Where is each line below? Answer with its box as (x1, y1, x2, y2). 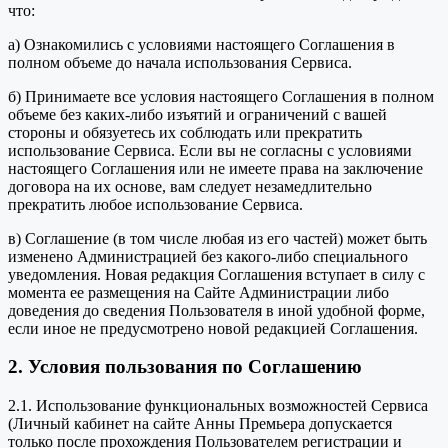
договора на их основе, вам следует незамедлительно (8, 177, 372, 195)
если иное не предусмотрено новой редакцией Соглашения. (8, 319, 418, 337)
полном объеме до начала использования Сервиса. (8, 53, 352, 71)
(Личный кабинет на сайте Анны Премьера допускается (8, 415, 392, 433)
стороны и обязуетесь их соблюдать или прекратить (8, 123, 362, 141)
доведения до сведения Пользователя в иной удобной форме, (8, 301, 425, 319)
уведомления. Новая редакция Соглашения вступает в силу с (8, 265, 425, 283)
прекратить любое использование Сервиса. (8, 195, 303, 213)
